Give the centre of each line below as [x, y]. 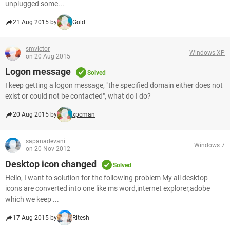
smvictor [38, 49]
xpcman [84, 114]
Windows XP [207, 53]
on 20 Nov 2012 [48, 149]
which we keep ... [32, 199]
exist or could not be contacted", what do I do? [78, 96]
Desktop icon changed [51, 164]
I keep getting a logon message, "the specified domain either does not [114, 85]
